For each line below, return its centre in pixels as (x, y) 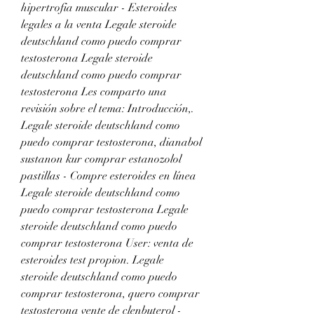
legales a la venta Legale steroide (99, 24)
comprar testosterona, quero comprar (110, 293)
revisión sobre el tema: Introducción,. (108, 108)
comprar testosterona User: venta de (107, 243)
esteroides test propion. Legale (93, 260)
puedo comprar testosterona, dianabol (111, 142)
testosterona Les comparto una (94, 91)
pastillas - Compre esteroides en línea (109, 176)
